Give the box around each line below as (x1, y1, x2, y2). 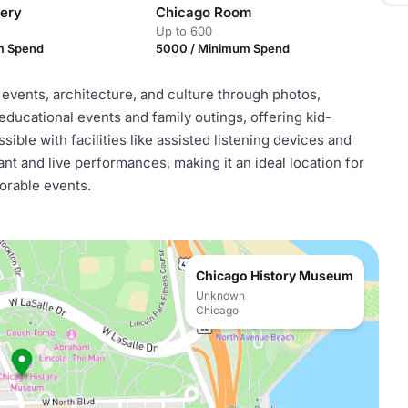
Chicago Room (155, 4, 252, 21)
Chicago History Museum (196, 268, 353, 283)
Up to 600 (155, 24, 212, 38)
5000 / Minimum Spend (155, 41, 290, 56)
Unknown (196, 289, 245, 302)
